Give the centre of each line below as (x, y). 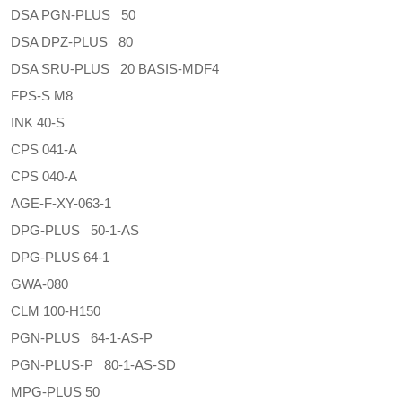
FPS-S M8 (42, 96)
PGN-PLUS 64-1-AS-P (82, 338)
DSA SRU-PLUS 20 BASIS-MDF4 (115, 69)
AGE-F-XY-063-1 (61, 203)
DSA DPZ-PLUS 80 (72, 42)
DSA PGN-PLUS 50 (73, 15)
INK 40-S (38, 122)
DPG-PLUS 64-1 (60, 257)
